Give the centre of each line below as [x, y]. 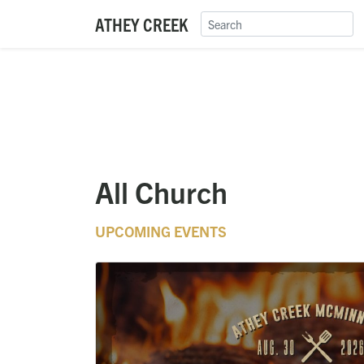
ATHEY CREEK [141, 24]
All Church [161, 191]
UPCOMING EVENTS [161, 231]
